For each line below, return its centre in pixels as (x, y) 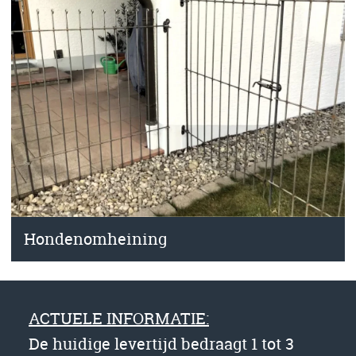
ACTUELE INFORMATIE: (119, 318)
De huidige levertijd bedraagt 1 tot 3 (161, 343)
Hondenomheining (95, 238)
